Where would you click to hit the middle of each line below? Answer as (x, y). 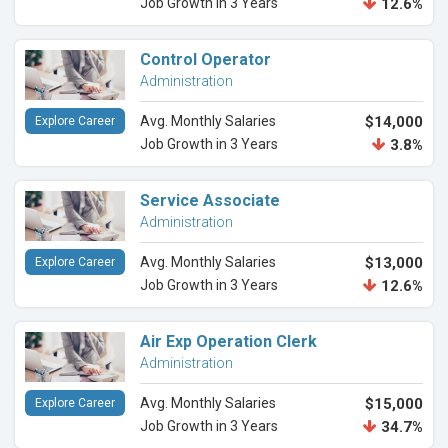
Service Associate (210, 201)
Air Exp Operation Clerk (228, 342)
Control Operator (205, 60)
